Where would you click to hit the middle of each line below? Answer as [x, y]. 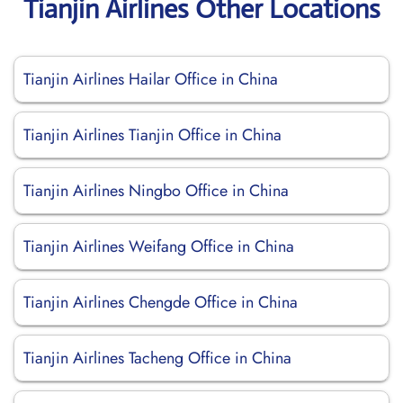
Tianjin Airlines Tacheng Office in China [157, 358]
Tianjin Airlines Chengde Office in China [161, 302]
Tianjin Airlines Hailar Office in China [151, 79]
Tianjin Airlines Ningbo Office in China [156, 191]
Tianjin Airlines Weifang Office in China [159, 246]
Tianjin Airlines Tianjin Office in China [152, 135]
